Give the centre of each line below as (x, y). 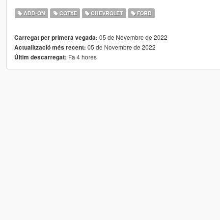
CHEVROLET (106, 13)
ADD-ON (34, 13)
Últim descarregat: (40, 57)
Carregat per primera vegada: (56, 38)
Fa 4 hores (82, 57)
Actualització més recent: (50, 48)
